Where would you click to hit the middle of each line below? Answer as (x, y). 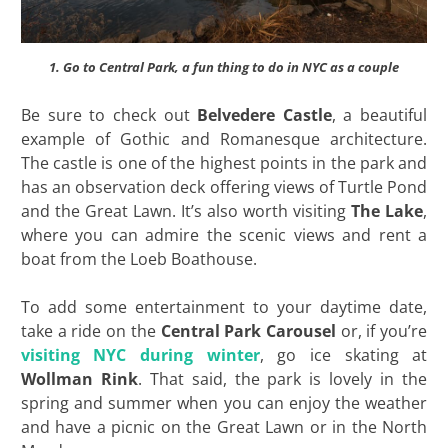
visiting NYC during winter (140, 354)
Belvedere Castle (264, 114)
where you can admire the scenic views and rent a (224, 234)
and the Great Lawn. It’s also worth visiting (186, 210)
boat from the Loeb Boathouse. (138, 258)
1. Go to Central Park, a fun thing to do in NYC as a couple (224, 66)
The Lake (387, 210)
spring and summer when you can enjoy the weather (224, 402)
